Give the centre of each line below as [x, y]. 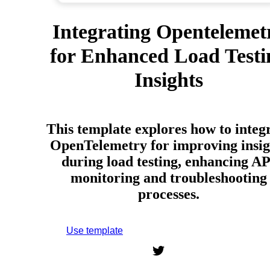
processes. [169, 194]
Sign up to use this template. [169, 231]
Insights [169, 80]
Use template [95, 230]
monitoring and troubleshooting [169, 178]
